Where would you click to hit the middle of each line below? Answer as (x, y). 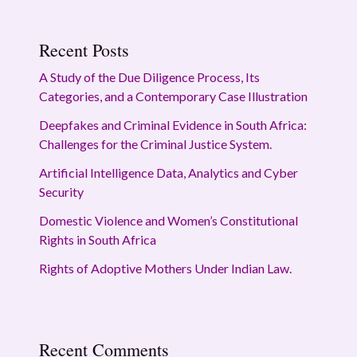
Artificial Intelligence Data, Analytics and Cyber (168, 173)
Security (61, 192)
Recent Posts (84, 50)
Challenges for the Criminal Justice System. (155, 144)
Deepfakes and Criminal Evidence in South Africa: (173, 125)
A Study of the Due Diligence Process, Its (149, 77)
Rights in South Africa (97, 240)
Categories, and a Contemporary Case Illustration (173, 96)
